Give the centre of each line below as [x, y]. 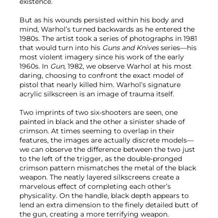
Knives [147, 48]
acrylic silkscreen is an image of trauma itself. [97, 94]
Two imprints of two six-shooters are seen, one [99, 113]
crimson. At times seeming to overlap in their [97, 131]
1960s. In [35, 66]
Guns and [118, 48]
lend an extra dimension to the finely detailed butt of [109, 205]
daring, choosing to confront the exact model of [101, 76]
